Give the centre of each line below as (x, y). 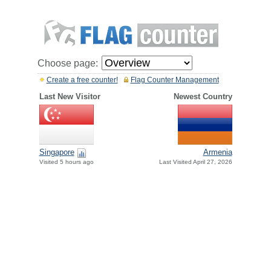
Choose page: (67, 63)
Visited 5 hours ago (66, 162)
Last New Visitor (70, 96)
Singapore (57, 152)
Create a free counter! (82, 80)
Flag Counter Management (175, 80)
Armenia (217, 152)
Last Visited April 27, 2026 (195, 162)
